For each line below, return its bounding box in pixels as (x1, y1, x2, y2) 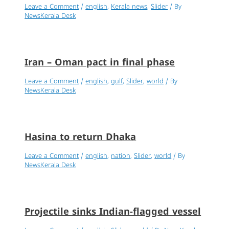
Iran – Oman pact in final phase (25, 57, 175, 69)
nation (111, 152, 131, 161)
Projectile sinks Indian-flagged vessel (25, 207, 201, 219)
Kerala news (111, 3, 148, 11)
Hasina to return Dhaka (25, 131, 136, 144)
